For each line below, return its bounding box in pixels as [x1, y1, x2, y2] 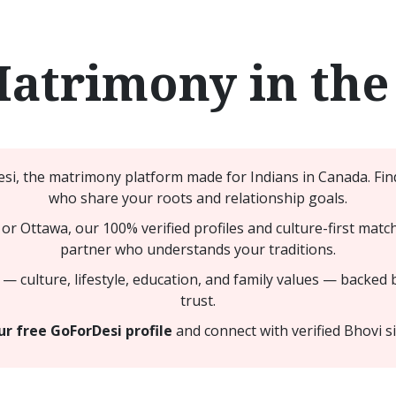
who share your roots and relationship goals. [49, 188, 347, 208]
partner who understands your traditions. [60, 240, 336, 259]
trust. [180, 291, 216, 310]
